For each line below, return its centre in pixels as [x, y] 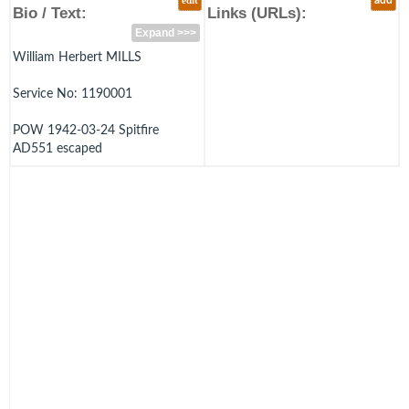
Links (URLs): [257, 13]
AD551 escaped [58, 148]
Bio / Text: [50, 13]
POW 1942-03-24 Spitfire [86, 130]
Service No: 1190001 [73, 94]
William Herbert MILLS [77, 57]
